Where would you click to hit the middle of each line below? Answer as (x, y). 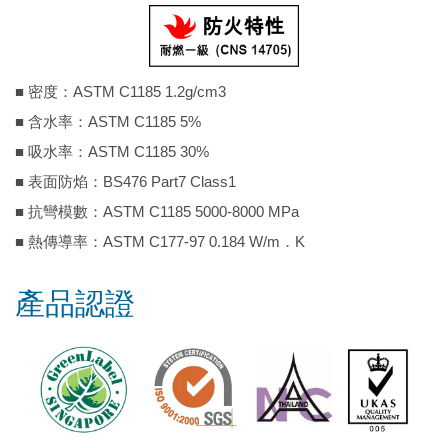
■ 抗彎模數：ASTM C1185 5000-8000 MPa (157, 211)
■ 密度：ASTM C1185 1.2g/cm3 (120, 91)
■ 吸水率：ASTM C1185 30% (112, 151)
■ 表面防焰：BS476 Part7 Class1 (125, 181)
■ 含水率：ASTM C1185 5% (108, 121)
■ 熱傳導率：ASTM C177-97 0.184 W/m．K (160, 241)
